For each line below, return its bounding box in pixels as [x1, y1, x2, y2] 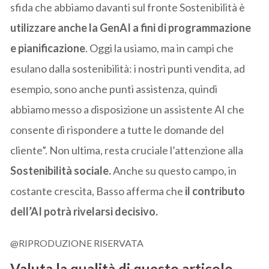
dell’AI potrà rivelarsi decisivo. [10, 204, 159, 218]
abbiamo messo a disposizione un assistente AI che [10, 102, 245, 116]
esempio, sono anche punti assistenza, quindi [10, 82, 218, 95]
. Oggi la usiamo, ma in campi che [85, 41, 234, 55]
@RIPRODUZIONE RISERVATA [10, 237, 144, 249]
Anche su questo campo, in [111, 163, 237, 177]
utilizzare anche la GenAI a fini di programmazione [10, 20, 252, 34]
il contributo [183, 184, 246, 198]
